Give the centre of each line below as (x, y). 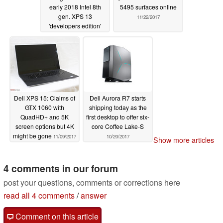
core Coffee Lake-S (118, 126)
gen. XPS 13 (75, 16)
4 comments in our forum (61, 168)
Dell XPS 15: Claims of (45, 98)
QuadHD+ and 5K (45, 117)
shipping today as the (118, 108)
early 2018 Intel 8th (75, 7)
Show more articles (184, 140)
